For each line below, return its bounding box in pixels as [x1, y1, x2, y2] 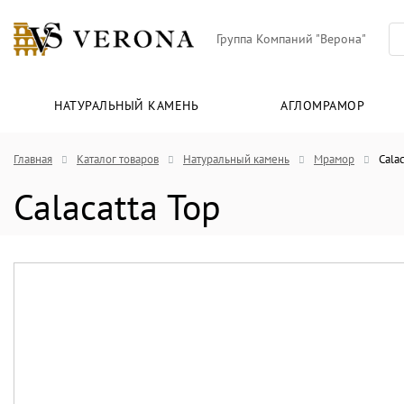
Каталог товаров [77, 151, 159, 168]
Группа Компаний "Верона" [216, 31, 366, 48]
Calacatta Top [14, 183, 221, 231]
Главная [14, 151, 52, 168]
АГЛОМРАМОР [280, 97, 365, 115]
